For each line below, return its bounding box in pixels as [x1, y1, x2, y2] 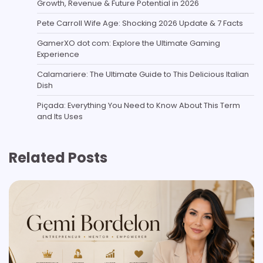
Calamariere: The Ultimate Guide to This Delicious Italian [37, 68, 249, 80]
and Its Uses [37, 110, 83, 122]
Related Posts [9, 148, 107, 168]
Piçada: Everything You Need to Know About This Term [37, 99, 240, 111]
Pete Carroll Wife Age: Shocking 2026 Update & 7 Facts [37, 17, 243, 29]
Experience [37, 48, 79, 60]
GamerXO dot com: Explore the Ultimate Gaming [37, 37, 220, 49]
